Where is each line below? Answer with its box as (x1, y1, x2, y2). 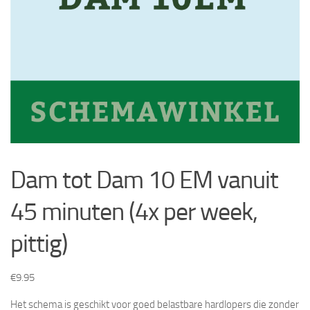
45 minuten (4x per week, (10, 197, 257, 226)
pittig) (10, 229, 68, 258)
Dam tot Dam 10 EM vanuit (10, 165, 278, 194)
